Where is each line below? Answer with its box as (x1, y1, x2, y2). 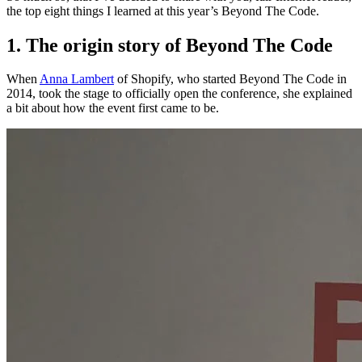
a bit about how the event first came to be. (6, 101, 219, 116)
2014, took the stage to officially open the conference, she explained (6, 86, 352, 101)
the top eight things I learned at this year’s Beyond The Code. (6, 3, 319, 18)
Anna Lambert (40, 72, 114, 86)
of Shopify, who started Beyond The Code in (114, 72, 347, 86)
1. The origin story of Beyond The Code (6, 34, 333, 56)
